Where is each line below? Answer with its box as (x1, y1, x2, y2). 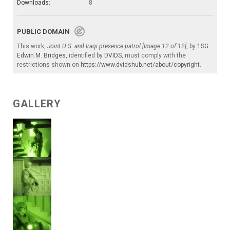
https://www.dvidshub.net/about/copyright (81, 61, 200, 68)
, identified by (66, 51, 104, 59)
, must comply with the (122, 51, 186, 59)
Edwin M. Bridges (17, 51, 66, 59)
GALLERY (13, 97, 61, 110)
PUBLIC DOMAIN (17, 27, 74, 35)
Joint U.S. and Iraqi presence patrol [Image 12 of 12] (47, 42, 186, 50)
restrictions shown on (17, 61, 81, 68)
